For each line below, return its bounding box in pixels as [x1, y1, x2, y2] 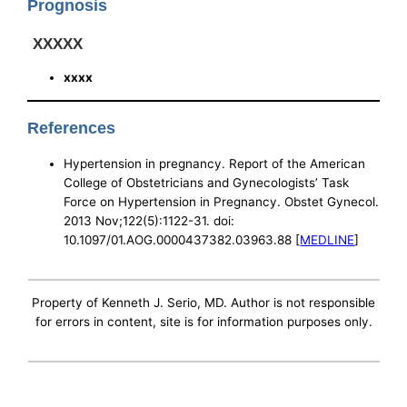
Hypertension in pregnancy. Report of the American [64, 155, 366, 171]
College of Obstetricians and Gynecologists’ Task [64, 174, 350, 190]
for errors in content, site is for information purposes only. [35, 313, 372, 329]
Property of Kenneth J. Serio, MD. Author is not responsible [32, 294, 375, 310]
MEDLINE [300, 232, 355, 247]
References [27, 118, 116, 137]
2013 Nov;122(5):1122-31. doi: [64, 213, 235, 228]
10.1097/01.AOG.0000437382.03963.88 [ [64, 232, 301, 247]
